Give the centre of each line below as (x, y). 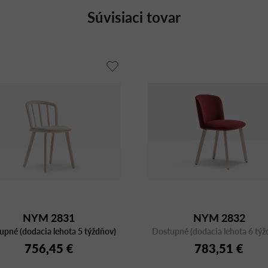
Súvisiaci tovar (134, 16)
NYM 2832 (219, 218)
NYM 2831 (49, 218)
